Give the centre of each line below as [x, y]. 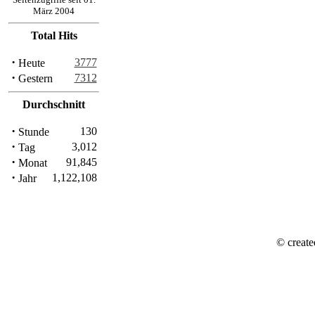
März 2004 [54, 11]
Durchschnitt [54, 104]
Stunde [32, 132]
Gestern [34, 78]
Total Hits [54, 36]
